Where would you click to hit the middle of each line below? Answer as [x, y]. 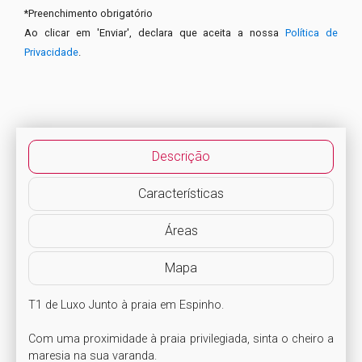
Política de [312, 32]
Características [181, 193]
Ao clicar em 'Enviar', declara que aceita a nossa [155, 32]
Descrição [181, 156]
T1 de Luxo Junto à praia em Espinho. [126, 305]
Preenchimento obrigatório [90, 13]
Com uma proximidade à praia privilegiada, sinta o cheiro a [181, 339]
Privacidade [51, 52]
